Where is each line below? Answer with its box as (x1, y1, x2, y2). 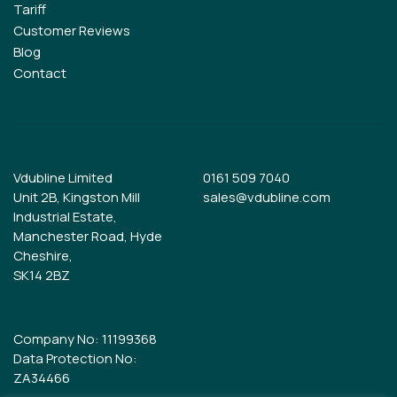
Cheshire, (13, 246, 73, 266)
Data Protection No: (13, 349, 137, 369)
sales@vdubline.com (203, 188, 331, 207)
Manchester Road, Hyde (13, 227, 162, 246)
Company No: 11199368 (13, 330, 157, 349)
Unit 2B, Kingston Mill (13, 188, 140, 207)
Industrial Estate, (13, 207, 117, 227)
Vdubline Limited (13, 168, 113, 188)
